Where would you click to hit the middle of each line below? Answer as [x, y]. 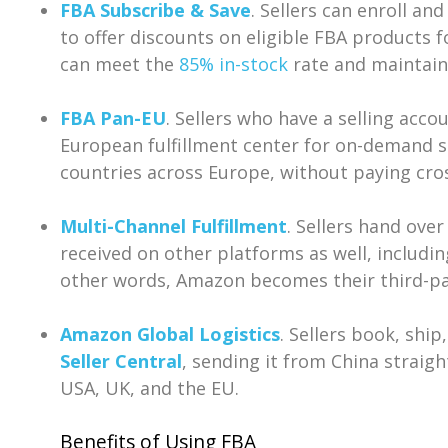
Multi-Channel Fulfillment [173, 225]
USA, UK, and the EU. [149, 387]
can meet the [119, 63]
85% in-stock [233, 63]
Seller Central [121, 360]
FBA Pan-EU [113, 117]
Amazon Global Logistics [170, 333]
